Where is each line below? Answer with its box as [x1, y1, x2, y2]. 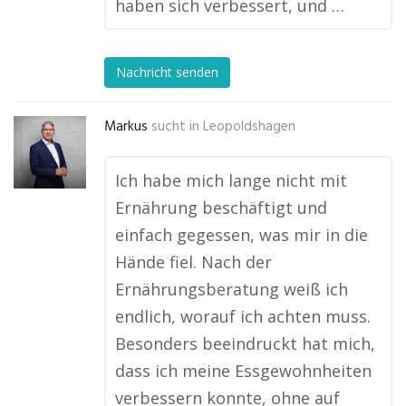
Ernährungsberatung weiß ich [115, 278, 348, 300]
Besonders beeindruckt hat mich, [115, 333, 375, 354]
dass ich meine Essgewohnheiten [115, 360, 372, 382]
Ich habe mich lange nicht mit [115, 169, 347, 191]
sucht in [151, 116, 199, 138]
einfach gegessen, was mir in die [115, 224, 368, 246]
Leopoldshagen [203, 116, 295, 138]
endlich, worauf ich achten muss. [115, 305, 371, 327]
